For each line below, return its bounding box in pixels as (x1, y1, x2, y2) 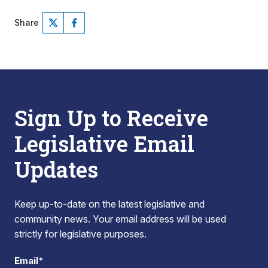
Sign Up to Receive (14, 103, 208, 132)
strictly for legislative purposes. (14, 228, 147, 240)
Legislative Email (14, 129, 194, 158)
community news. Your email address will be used (14, 213, 226, 225)
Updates (14, 155, 98, 184)
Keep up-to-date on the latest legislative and (14, 198, 205, 210)
